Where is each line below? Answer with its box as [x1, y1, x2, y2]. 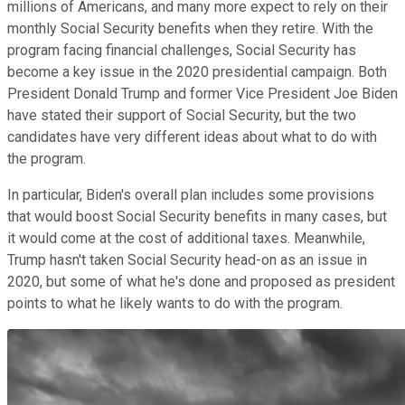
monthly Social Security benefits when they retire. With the [7, 19, 373, 37]
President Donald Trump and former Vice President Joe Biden [7, 84, 398, 102]
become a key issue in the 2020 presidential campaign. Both [7, 62, 387, 80]
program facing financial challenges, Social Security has [7, 41, 356, 59]
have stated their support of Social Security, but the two [7, 106, 356, 124]
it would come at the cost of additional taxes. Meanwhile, [7, 229, 365, 247]
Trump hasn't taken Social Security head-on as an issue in [7, 250, 367, 268]
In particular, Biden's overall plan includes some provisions [7, 185, 374, 203]
